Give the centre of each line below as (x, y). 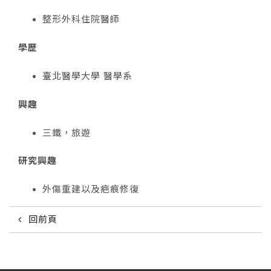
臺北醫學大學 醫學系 (87, 76)
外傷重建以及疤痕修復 (91, 189)
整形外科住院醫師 (81, 19)
